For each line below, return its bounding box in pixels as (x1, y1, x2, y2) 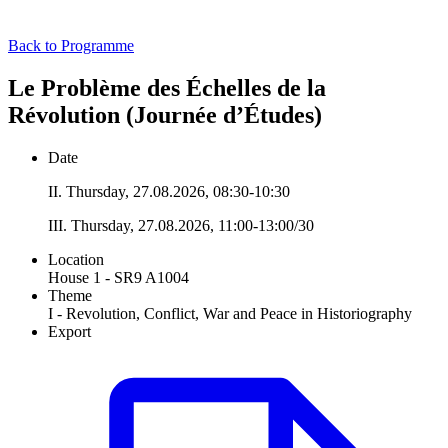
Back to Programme (8, 36, 134, 54)
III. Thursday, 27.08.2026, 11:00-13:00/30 (48, 216, 314, 234)
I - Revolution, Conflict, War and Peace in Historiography (48, 304, 412, 322)
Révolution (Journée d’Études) (8, 101, 334, 128)
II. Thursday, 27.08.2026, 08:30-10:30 (48, 182, 290, 200)
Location (48, 250, 104, 268)
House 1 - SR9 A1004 (48, 268, 189, 286)
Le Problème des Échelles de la (8, 74, 326, 101)
